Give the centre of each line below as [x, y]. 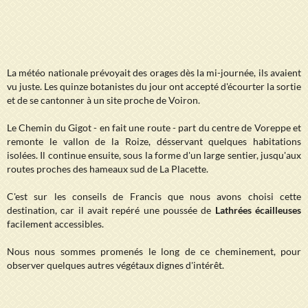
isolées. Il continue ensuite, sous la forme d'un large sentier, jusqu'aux [154, 155]
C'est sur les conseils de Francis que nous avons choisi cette [154, 196]
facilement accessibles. [55, 224]
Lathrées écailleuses [258, 210]
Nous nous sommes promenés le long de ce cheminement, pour [154, 251]
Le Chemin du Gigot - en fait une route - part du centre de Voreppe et [154, 128]
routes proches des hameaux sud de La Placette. [108, 169]
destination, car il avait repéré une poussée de [111, 210]
